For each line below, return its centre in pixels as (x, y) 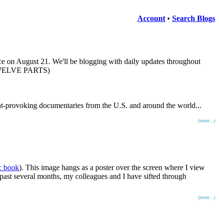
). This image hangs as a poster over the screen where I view (112, 167)
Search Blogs (194, 18)
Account (151, 18)
